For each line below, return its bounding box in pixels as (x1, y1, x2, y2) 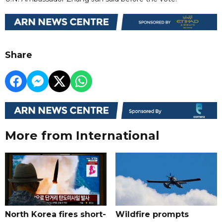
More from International (5, 128, 160, 143)
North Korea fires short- (5, 209, 106, 219)
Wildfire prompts (115, 209, 189, 219)
